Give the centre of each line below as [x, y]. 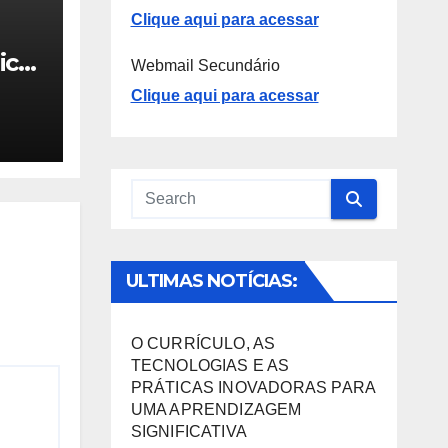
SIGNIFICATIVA [189, 432]
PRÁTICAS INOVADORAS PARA [253, 388]
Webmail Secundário [205, 66]
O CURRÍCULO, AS [203, 344]
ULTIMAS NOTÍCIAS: [211, 281]
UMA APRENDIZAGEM [216, 410]
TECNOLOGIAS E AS [210, 366]
